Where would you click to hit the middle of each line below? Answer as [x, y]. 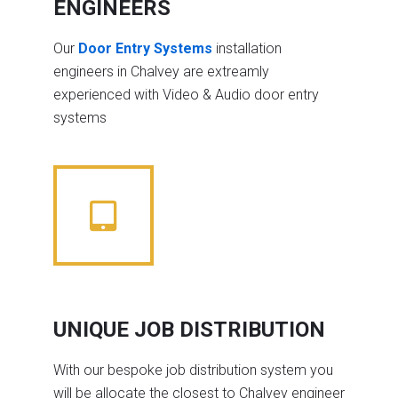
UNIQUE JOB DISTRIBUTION [189, 329]
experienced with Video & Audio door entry [186, 94]
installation [247, 48]
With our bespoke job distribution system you [193, 370]
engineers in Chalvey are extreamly [161, 71]
